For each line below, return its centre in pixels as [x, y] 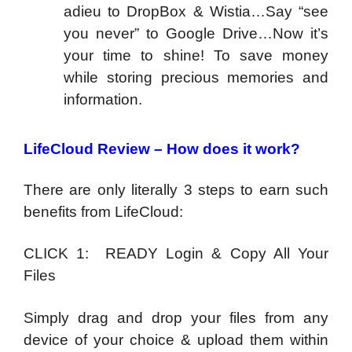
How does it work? [233, 148]
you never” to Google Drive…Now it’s [196, 34]
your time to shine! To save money [196, 56]
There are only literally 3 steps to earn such [176, 189]
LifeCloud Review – [95, 148]
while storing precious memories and [196, 78]
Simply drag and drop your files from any [176, 317]
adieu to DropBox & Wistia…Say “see [196, 12]
